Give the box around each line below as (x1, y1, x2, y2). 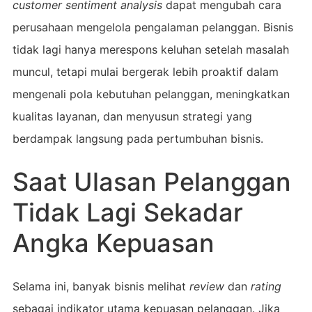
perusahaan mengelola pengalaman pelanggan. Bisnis (12, 19, 293, 34)
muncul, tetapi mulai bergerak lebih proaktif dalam (12, 64, 279, 79)
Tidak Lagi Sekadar (12, 196, 243, 228)
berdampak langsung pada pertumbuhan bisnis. (12, 131, 263, 146)
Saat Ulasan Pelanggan (12, 166, 291, 197)
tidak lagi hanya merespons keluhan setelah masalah (12, 42, 289, 56)
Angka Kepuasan (12, 227, 214, 258)
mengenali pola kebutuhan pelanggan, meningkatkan (12, 86, 290, 101)
